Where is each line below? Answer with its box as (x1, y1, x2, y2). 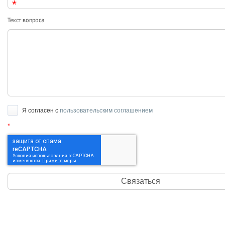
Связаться (121, 177, 160, 185)
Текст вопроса (8, 17, 44, 24)
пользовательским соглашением (60, 107, 153, 114)
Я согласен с (21, 107, 60, 114)
